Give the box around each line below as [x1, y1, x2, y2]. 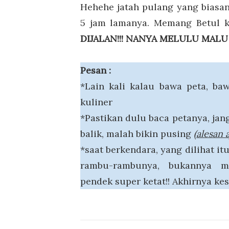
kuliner [80, 96, 112, 108]
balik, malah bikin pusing [80, 128, 194, 140]
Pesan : [80, 64, 111, 77]
